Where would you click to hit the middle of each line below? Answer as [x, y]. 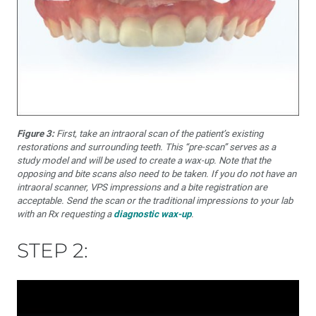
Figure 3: [36, 134]
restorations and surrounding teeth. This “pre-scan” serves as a [146, 147]
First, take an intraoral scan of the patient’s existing [159, 134]
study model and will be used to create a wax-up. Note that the [144, 160]
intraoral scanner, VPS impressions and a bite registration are [142, 187]
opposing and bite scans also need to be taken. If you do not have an [157, 174]
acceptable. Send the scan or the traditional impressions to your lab [155, 201]
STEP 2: [53, 250]
